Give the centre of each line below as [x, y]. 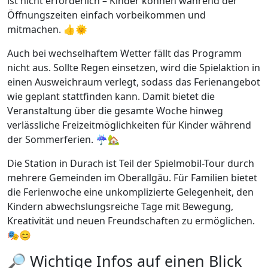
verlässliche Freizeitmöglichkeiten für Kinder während [129, 125]
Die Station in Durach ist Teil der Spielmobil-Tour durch [131, 164]
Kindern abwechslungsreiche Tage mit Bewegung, [120, 207]
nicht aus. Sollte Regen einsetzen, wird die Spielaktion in [134, 68]
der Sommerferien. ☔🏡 [63, 140]
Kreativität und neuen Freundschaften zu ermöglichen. [131, 221]
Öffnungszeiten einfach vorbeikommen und [106, 15]
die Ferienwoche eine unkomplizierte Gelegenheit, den [130, 192]
